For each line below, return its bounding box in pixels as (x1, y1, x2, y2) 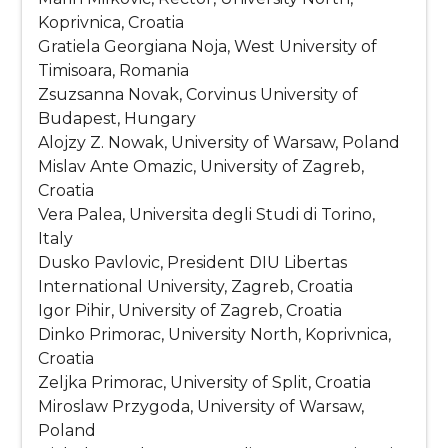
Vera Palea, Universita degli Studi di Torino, (38, 205, 376, 225)
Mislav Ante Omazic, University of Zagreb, (38, 157, 365, 177)
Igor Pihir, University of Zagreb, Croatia (38, 301, 343, 321)
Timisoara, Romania (38, 61, 190, 81)
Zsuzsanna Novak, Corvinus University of (38, 85, 359, 105)
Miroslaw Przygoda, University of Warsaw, (38, 397, 365, 417)
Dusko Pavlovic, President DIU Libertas (38, 253, 348, 273)
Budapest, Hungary (38, 109, 197, 129)
